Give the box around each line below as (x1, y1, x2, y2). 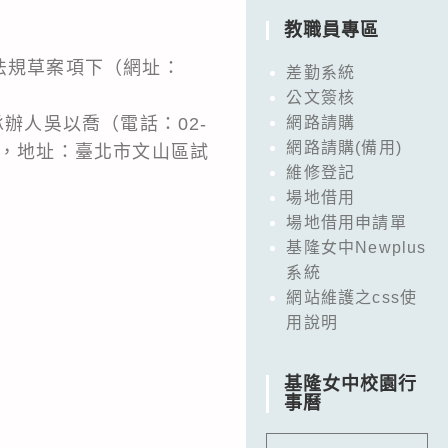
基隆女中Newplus (286, 238, 427, 256)
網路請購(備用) (286, 138, 402, 156)
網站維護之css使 (286, 288, 418, 306)
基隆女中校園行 (284, 373, 418, 394)
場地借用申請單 (286, 213, 407, 231)
